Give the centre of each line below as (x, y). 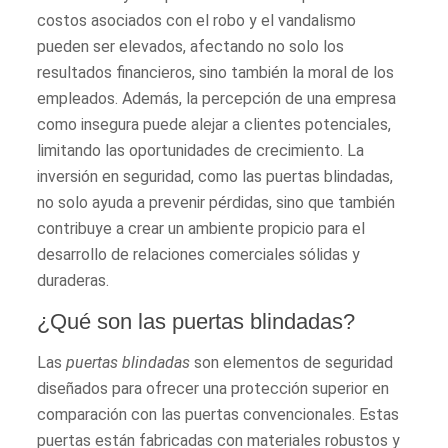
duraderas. (73, 280)
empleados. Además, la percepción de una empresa (217, 98)
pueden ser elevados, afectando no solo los (191, 46)
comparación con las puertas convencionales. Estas (218, 414)
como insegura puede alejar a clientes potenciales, (214, 124)
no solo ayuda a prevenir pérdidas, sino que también (216, 202)
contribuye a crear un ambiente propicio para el (201, 228)
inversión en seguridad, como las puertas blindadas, (215, 176)
